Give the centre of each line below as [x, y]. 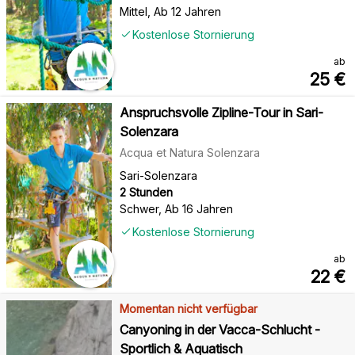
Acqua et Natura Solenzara [189, 152]
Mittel [133, 11]
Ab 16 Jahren [198, 208]
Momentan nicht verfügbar [188, 308]
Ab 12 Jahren [187, 11]
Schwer [139, 208]
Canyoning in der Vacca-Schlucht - [219, 329]
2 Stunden [146, 192]
